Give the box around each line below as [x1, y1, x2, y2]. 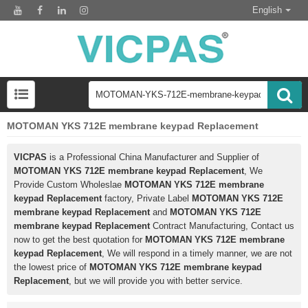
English [252, 5, 282, 15]
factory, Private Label [102, 193, 192, 204]
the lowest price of [14, 262, 89, 273]
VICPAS [14, 152, 47, 163]
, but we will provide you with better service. [69, 276, 243, 287]
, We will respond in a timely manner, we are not [102, 248, 292, 259]
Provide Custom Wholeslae [14, 179, 124, 190]
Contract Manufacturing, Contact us [150, 221, 294, 232]
